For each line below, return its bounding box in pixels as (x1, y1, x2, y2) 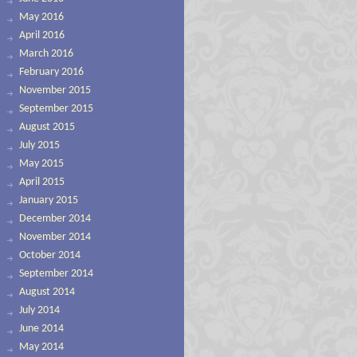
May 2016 (19, 11, 64, 23)
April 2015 (19, 176, 65, 188)
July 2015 (19, 139, 60, 151)
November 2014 (19, 231, 91, 243)
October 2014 (19, 249, 80, 261)
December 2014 (19, 213, 91, 225)
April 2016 (19, 29, 65, 41)
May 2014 (19, 341, 64, 353)
